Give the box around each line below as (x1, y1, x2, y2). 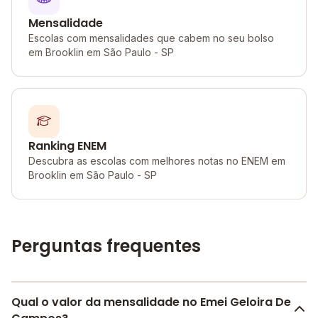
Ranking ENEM (28, 138, 106, 154)
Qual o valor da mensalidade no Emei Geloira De (11, 294, 291, 310)
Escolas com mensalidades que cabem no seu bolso (28, 32, 274, 44)
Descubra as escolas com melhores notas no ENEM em (28, 155, 285, 167)
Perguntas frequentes (11, 234, 201, 258)
